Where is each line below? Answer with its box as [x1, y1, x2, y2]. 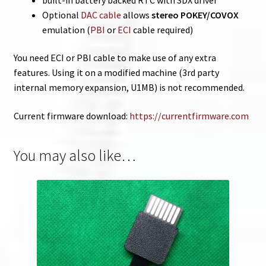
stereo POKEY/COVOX [151, 8, 239, 21]
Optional [42, 8, 81, 21]
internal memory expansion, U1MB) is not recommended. [13, 81, 245, 94]
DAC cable [80, 8, 121, 21]
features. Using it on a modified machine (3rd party [13, 66, 219, 79]
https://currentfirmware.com [129, 109, 249, 122]
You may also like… [13, 145, 136, 165]
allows [121, 8, 151, 21]
